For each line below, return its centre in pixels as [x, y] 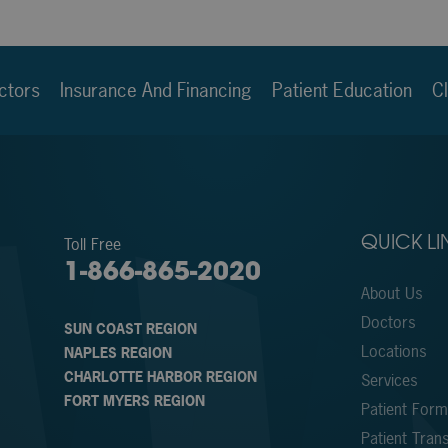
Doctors [389, 321]
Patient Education [341, 89]
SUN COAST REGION [131, 328]
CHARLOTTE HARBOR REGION [161, 376]
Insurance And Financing [155, 89]
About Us [392, 292]
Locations [394, 350]
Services [390, 379]
